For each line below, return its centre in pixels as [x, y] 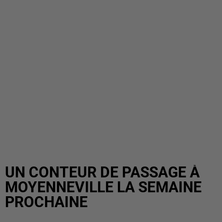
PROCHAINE [46, 202]
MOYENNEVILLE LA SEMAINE [103, 187]
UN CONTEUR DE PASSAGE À [102, 172]
